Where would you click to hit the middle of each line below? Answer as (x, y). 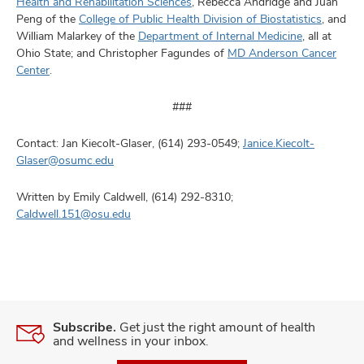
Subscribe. (84, 327)
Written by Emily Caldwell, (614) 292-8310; (125, 197)
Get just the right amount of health (216, 327)
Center (33, 70)
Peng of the (48, 19)
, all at (317, 36)
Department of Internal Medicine (220, 36)
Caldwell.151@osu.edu (74, 214)
